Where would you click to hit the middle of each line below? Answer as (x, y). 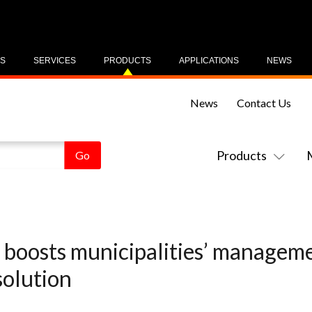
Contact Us (264, 102)
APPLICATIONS (209, 61)
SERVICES (55, 61)
